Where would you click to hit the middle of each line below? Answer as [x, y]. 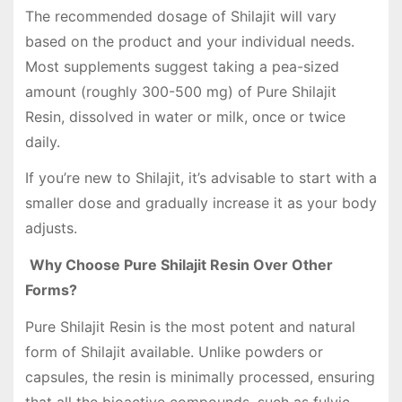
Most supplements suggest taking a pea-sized [182, 66]
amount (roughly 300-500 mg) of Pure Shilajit [180, 91]
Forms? [51, 290]
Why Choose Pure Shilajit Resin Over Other [181, 265]
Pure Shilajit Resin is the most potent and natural [190, 327]
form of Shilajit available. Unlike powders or [174, 352]
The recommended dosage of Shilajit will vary [180, 16]
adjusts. [51, 228]
